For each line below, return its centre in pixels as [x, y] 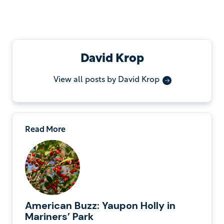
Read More [45, 130]
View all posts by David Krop [106, 80]
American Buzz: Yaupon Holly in [100, 206]
